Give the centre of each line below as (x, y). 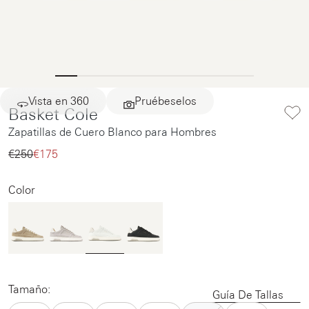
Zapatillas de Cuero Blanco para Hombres (112, 132)
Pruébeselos (166, 100)
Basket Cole (53, 114)
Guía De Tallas (248, 295)
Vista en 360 (59, 100)
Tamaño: (29, 289)
